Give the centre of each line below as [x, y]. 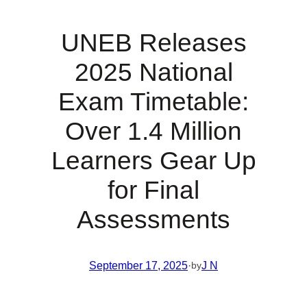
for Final [153, 190]
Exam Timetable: [153, 101]
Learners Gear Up [153, 160]
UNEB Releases [153, 42]
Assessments [153, 219]
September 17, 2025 [138, 265]
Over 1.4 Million [153, 131]
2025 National [153, 72]
